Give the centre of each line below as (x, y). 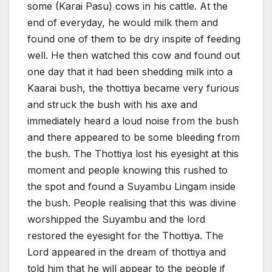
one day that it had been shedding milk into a (130, 72)
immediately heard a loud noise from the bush (133, 121)
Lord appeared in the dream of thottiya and (127, 252)
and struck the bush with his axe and (112, 105)
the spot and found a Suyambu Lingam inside (131, 187)
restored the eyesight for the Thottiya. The (125, 236)
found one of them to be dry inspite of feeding (134, 39)
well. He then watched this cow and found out (134, 56)
